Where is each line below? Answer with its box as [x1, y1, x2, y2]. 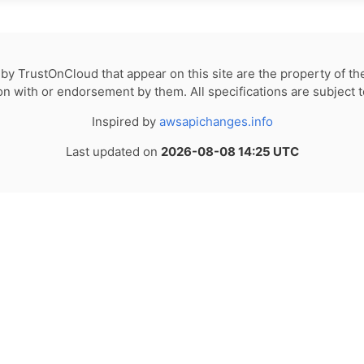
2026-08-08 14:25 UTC [160, 143, 299, 159]
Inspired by [91, 113, 159, 129]
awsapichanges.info [158, 113, 273, 129]
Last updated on [65, 143, 161, 159]
